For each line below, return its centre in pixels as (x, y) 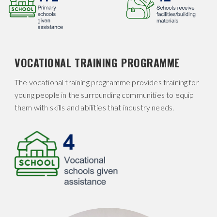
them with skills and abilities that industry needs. (94, 108)
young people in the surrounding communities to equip (104, 95)
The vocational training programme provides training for (107, 82)
